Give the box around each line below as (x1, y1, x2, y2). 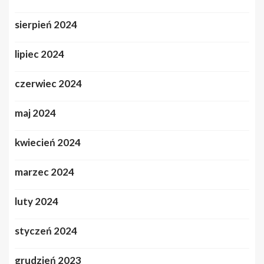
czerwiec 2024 (15, 77, 82, 90)
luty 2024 (15, 194, 58, 207)
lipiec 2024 (15, 47, 64, 60)
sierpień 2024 (15, 18, 77, 31)
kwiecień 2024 (15, 136, 81, 148)
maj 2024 (15, 106, 56, 119)
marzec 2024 (15, 165, 74, 178)
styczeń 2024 (15, 224, 77, 237)
